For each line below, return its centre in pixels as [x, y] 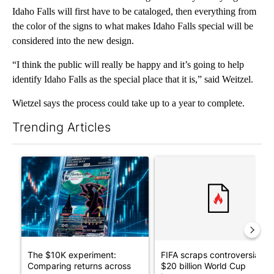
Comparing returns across [79, 265]
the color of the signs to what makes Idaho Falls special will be [133, 26]
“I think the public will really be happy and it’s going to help [128, 64]
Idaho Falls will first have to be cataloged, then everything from [134, 11]
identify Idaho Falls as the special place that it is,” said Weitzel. [133, 79]
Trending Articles [61, 127]
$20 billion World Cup [203, 265]
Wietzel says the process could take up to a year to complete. [128, 103]
